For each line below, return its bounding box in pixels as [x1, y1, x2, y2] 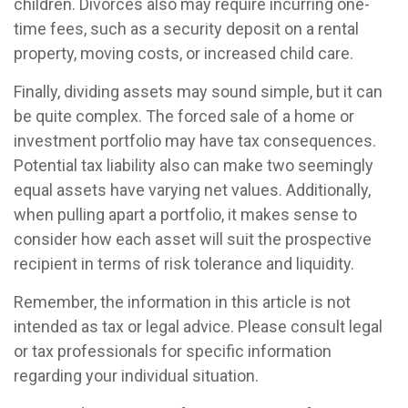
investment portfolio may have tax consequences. [14, 131, 376, 150]
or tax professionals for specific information [14, 342, 331, 361]
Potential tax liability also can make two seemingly [14, 156, 373, 175]
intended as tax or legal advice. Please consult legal [14, 317, 382, 336]
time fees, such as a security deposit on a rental [14, 19, 359, 38]
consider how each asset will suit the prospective [14, 229, 372, 249]
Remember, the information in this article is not [14, 292, 351, 311]
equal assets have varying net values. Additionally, [14, 180, 371, 199]
